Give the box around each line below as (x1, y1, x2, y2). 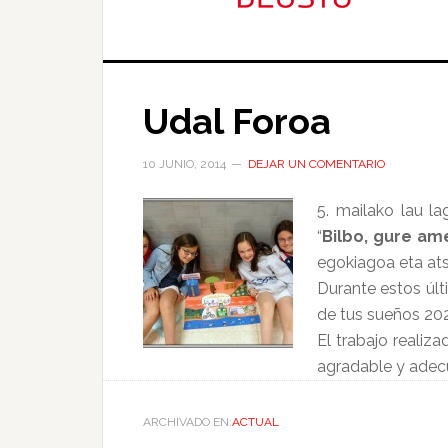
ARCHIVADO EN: (143, 415, 232, 429)
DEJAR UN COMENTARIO (248, 157, 385, 171)
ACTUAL (232, 415, 279, 429)
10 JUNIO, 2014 (143, 157, 226, 171)
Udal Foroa (143, 100, 331, 142)
